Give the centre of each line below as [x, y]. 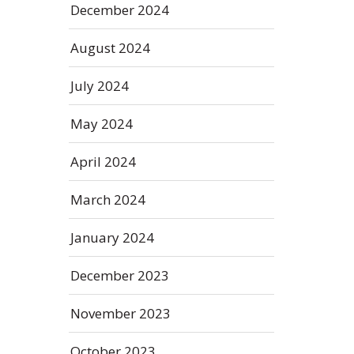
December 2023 [120, 275]
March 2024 [108, 200]
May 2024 [102, 124]
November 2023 [121, 313]
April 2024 [103, 162]
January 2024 [112, 237]
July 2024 [100, 86]
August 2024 [110, 48]
